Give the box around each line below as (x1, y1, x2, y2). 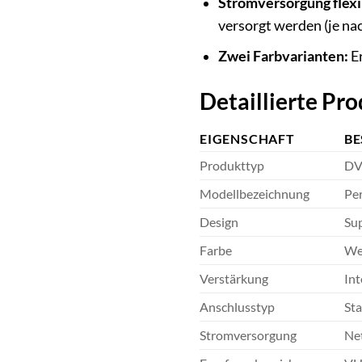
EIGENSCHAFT (200, 131, 295, 147)
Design (200, 214, 238, 230)
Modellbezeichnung (200, 186, 309, 202)
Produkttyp (200, 158, 264, 174)
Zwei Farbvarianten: (217, 48, 348, 65)
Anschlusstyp (200, 299, 275, 315)
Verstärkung (200, 271, 268, 287)
